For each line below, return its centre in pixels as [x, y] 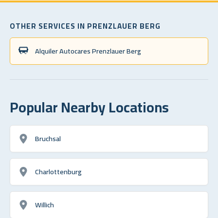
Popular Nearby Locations [89, 107]
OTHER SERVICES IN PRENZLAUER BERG [85, 26]
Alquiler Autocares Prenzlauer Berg [88, 51]
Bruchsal [48, 138]
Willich [45, 204]
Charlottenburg [58, 171]
